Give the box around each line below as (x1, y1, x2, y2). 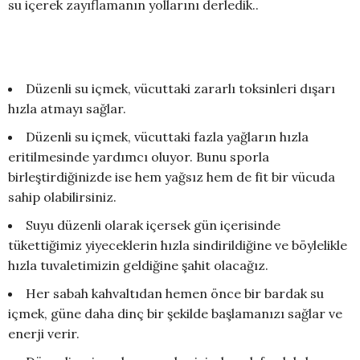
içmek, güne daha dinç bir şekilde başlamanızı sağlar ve (8, 305, 342, 322)
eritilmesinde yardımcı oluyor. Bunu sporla (8, 149, 269, 166)
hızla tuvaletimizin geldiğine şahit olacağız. (8, 257, 268, 274)
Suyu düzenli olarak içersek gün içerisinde (26, 217, 280, 234)
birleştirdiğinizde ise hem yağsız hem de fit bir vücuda (8, 169, 335, 186)
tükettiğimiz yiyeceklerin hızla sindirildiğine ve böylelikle (8, 237, 347, 254)
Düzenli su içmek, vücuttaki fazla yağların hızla (26, 129, 309, 145)
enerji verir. (8, 325, 80, 342)
